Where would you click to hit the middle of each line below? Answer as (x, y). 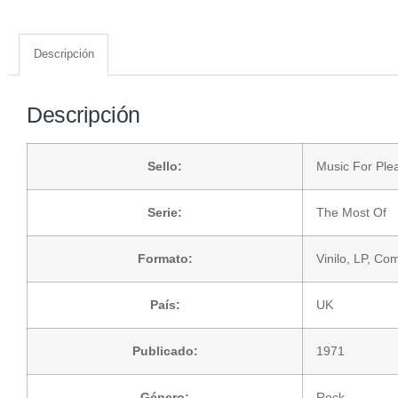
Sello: (165, 166)
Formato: (165, 258)
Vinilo (331, 258)
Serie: (165, 212)
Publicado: (165, 350)
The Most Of (351, 212)
